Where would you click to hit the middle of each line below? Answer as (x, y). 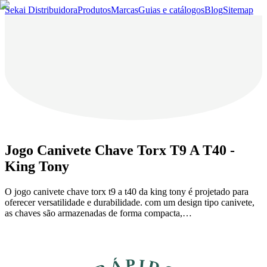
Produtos (94, 10)
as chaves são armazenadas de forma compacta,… (98, 213)
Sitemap (238, 10)
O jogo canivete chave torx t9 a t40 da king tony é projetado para (127, 191)
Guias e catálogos (171, 10)
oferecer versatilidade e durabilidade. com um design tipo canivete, (130, 202)
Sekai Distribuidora (41, 10)
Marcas (125, 10)
